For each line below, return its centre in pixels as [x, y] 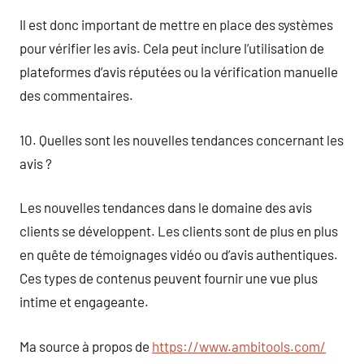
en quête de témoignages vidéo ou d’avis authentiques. [179, 254]
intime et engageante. [84, 301]
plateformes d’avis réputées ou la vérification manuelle [179, 71]
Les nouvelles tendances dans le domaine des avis [166, 207]
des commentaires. [76, 95]
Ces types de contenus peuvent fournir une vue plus [169, 278]
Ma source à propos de [86, 346]
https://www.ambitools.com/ [239, 346]
